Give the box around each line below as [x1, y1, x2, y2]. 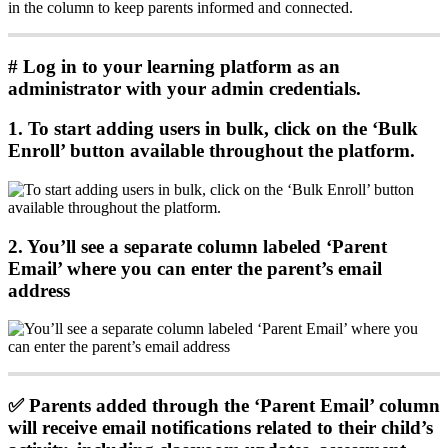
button [70, 140, 125, 162]
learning [147, 55, 215, 77]
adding [96, 118, 154, 140]
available [130, 140, 204, 162]
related [256, 417, 312, 439]
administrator [8, 77, 121, 99]
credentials [269, 77, 356, 99]
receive [42, 417, 97, 439]
